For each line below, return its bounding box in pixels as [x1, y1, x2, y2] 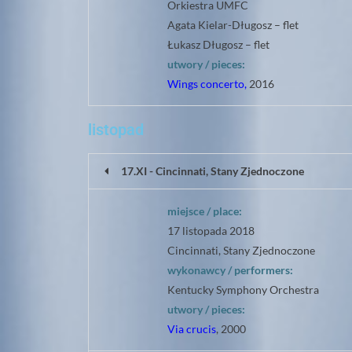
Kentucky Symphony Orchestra [167, 283, 319, 296]
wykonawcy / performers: [167, 263, 293, 277]
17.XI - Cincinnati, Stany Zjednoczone [121, 164, 304, 178]
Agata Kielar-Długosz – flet [167, 18, 299, 31]
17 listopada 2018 [167, 224, 255, 237]
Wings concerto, [167, 77, 247, 90]
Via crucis [167, 322, 216, 335]
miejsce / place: [167, 204, 242, 218]
